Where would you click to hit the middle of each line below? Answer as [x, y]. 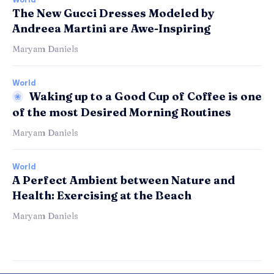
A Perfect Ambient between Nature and [124, 180]
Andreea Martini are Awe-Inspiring [111, 28]
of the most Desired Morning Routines [122, 113]
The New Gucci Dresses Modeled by [113, 13]
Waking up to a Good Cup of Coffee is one [146, 96]
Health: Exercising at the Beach [102, 196]
